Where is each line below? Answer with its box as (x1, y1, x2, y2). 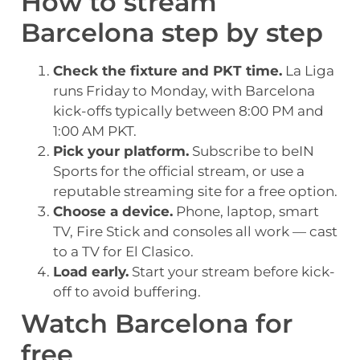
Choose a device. (53, 203, 173, 220)
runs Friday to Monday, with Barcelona (53, 83, 315, 100)
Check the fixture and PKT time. (53, 63, 282, 80)
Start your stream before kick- (129, 264, 335, 280)
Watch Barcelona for (21, 308, 292, 340)
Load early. (53, 264, 129, 280)
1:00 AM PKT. (53, 123, 137, 140)
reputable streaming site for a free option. (53, 183, 337, 200)
